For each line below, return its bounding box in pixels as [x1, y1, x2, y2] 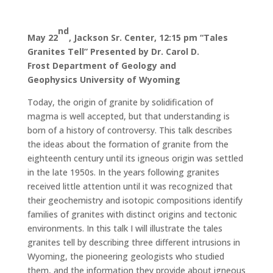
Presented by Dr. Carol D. [90, 46, 199, 57]
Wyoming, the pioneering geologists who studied [27, 250, 224, 262]
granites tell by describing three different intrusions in [27, 236, 240, 248]
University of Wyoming [79, 74, 180, 85]
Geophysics [27, 74, 80, 85]
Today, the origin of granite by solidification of [27, 96, 213, 108]
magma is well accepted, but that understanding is [27, 110, 230, 122]
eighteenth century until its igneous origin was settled [27, 152, 243, 164]
